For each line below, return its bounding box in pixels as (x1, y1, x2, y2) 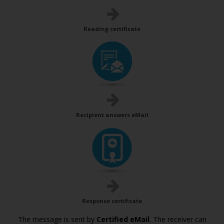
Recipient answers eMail (75, 111, 148, 118)
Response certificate (82, 197, 142, 204)
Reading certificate (83, 25, 140, 32)
